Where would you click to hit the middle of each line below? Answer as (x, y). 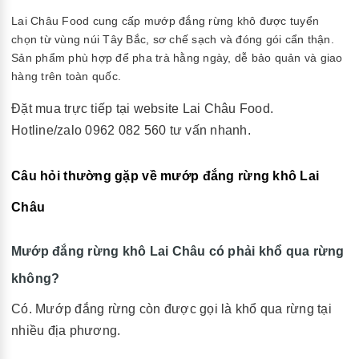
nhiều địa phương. (66, 330)
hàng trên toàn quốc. (66, 76)
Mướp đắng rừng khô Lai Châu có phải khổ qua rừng (178, 251)
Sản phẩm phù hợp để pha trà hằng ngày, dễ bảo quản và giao (177, 57)
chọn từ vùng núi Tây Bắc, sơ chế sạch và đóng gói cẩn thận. (173, 39)
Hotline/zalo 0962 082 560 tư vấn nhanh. (131, 130)
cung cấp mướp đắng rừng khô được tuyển (204, 20)
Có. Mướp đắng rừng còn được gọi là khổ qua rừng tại (171, 309)
